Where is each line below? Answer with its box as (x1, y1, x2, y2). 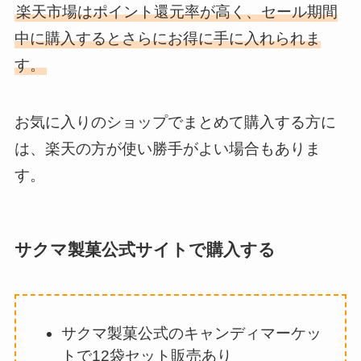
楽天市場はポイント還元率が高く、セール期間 (15, 2, 338, 20)
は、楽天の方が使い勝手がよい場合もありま (14, 139, 321, 157)
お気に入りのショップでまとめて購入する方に (14, 113, 336, 131)
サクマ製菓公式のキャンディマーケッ (61, 324, 322, 342)
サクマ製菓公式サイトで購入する (14, 239, 276, 259)
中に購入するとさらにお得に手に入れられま (14, 29, 321, 47)
